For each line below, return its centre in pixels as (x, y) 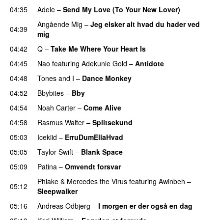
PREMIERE (152, 123)
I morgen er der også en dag (145, 206)
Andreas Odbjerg (64, 206)
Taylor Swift (55, 151)
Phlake (48, 181)
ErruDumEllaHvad (94, 137)
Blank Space (102, 151)
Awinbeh (172, 181)
